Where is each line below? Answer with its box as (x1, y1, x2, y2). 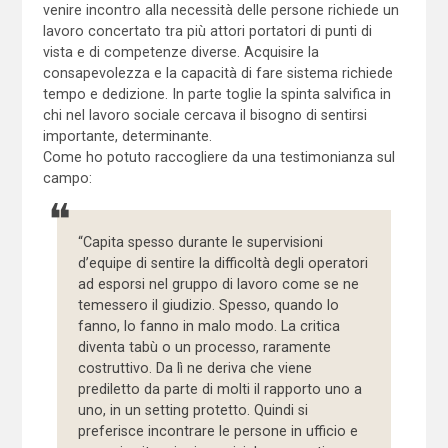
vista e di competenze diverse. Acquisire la (42, 43, 319, 60)
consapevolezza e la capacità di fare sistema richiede (42, 64, 393, 81)
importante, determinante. (42, 127, 212, 144)
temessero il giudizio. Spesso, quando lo (78, 296, 340, 313)
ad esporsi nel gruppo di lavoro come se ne (78, 275, 360, 292)
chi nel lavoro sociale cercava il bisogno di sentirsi (42, 106, 367, 123)
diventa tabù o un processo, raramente (78, 338, 332, 355)
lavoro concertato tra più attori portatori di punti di (42, 22, 372, 39)
